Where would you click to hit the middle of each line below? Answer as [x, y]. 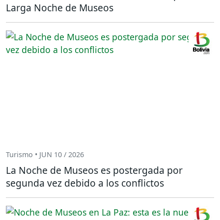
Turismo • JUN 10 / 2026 [45, 155]
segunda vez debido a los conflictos [85, 183]
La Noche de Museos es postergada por [94, 170]
